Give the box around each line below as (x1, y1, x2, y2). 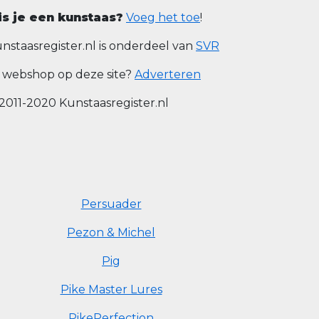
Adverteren (135, 68, 201, 81)
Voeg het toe (126, 11, 200, 24)
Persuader (80, 197, 142, 211)
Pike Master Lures (60, 283, 162, 296)
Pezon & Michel (67, 226, 155, 239)
